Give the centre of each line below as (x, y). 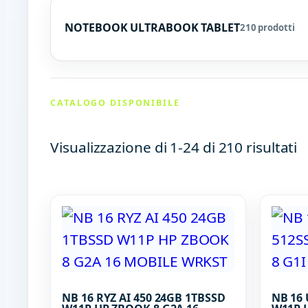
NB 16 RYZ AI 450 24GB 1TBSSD (144, 297)
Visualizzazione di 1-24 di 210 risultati (174, 147)
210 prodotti (267, 27)
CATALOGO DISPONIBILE (115, 102)
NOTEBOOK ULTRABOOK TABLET (152, 27)
